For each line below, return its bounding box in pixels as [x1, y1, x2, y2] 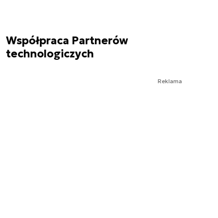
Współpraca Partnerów [6, 34, 128, 47]
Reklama [158, 77, 182, 85]
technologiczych [6, 47, 94, 60]
